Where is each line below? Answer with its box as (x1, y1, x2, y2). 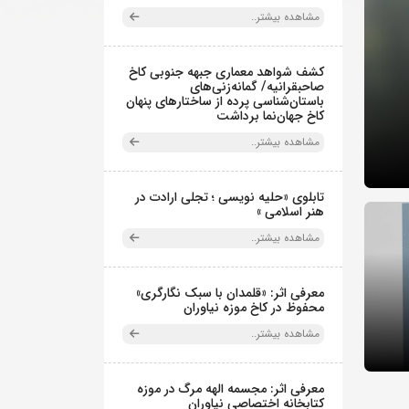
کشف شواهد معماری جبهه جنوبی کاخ (129, 62, 324, 82)
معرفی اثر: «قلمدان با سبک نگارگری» (136, 283, 324, 303)
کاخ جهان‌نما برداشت (216, 106, 324, 126)
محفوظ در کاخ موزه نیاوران (184, 298, 324, 318)
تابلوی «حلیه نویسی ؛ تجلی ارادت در (135, 187, 324, 207)
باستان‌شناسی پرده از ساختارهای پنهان (126, 91, 324, 111)
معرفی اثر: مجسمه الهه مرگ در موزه (137, 379, 324, 399)
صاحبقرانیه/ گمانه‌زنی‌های (190, 77, 324, 97)
